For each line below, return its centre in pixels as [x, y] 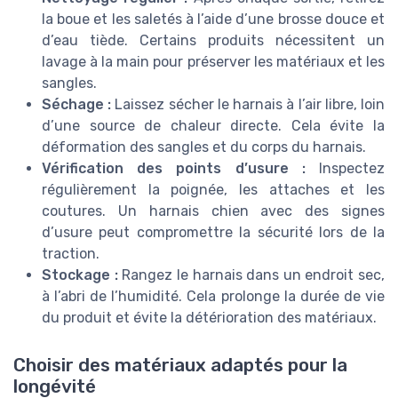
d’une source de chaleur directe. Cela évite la [213, 125]
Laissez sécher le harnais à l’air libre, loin [248, 104]
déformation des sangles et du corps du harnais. [204, 147]
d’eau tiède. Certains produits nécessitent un [213, 40]
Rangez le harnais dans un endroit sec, [251, 275]
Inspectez [345, 168]
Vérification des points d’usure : [174, 168]
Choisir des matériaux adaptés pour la [180, 365]
